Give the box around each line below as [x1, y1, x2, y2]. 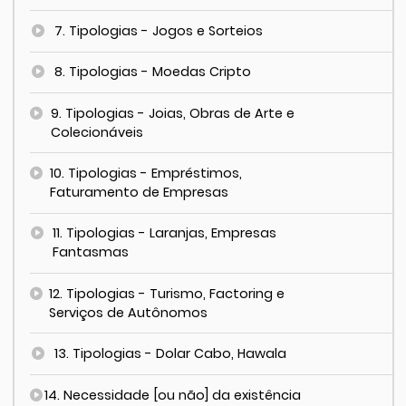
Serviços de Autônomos [49, 303, 208, 322]
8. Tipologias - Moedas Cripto [54, 63, 252, 82]
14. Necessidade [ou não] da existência [44, 385, 302, 404]
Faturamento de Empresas [50, 183, 229, 202]
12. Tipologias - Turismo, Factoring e [49, 284, 285, 303]
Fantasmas [53, 243, 130, 262]
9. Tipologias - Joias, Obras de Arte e [51, 103, 295, 122]
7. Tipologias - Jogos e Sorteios [54, 21, 264, 40]
